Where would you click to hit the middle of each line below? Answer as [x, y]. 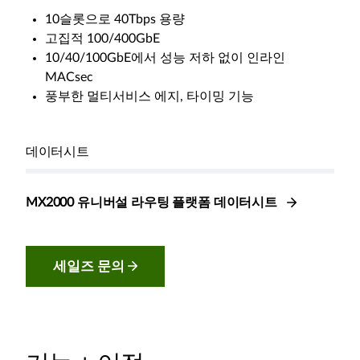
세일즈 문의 [90, 266]
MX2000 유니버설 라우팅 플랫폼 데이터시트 [153, 202]
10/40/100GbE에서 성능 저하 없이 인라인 [165, 58]
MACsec [69, 77]
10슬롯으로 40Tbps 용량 [115, 19]
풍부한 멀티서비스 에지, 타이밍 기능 [149, 96]
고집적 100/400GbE [102, 39]
